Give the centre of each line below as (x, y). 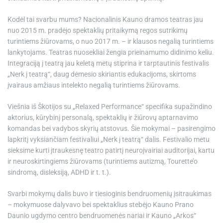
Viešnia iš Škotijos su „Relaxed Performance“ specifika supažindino (110, 106)
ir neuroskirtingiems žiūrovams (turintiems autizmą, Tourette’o (103, 161)
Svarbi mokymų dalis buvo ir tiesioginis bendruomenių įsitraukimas (110, 193)
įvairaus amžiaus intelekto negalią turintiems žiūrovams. (94, 85)
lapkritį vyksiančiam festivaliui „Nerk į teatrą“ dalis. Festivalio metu (109, 139)
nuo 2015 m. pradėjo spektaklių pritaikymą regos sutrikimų (98, 30)
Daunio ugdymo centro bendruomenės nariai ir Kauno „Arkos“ (102, 215)
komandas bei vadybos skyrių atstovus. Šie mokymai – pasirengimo (111, 128)
